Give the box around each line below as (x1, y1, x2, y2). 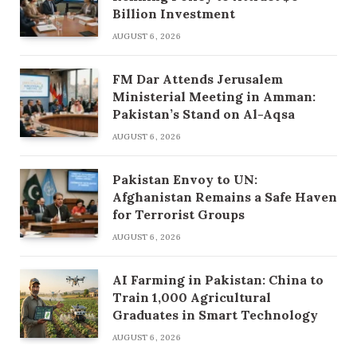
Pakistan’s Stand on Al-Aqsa (112, 106, 295, 123)
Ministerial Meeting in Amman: (112, 88, 316, 105)
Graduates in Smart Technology (112, 307, 318, 324)
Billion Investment (112, 6, 235, 22)
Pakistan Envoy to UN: (112, 171, 257, 188)
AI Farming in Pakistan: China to (112, 272, 324, 288)
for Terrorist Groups (112, 206, 245, 223)
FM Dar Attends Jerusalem (112, 71, 283, 88)
